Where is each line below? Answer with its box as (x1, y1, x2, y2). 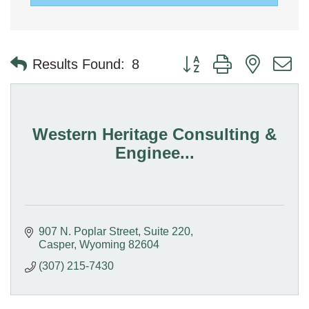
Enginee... (114, 143, 195, 162)
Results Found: (32, 57, 125, 72)
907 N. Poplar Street (39, 225, 138, 237)
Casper (39, 238, 74, 250)
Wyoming (79, 238, 126, 250)
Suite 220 (143, 225, 190, 237)
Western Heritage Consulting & (32, 125, 277, 143)
